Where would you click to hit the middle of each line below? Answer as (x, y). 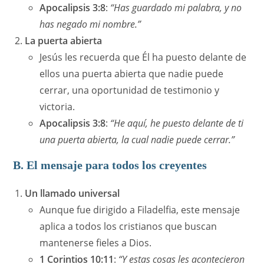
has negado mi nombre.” (90, 24)
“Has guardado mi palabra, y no (176, 8)
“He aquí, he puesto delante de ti (177, 123)
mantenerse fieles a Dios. (96, 243)
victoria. (57, 107)
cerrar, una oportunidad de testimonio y (130, 90)
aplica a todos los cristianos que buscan (128, 227)
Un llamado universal (72, 194)
